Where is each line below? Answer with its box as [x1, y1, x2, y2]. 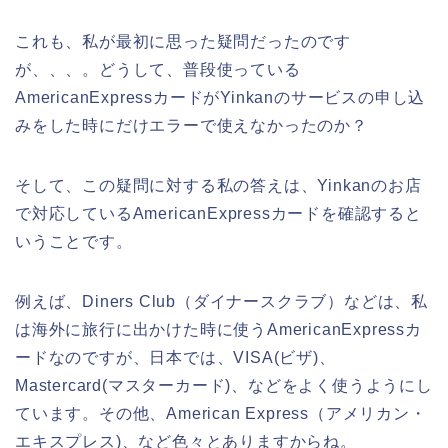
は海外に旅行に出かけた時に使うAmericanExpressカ [15, 320, 422, 338]
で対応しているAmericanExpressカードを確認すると [15, 204, 422, 222]
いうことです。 [15, 232, 133, 250]
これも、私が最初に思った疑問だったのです [15, 32, 351, 50]
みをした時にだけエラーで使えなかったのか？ [15, 116, 368, 134]
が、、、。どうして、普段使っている [15, 60, 301, 78]
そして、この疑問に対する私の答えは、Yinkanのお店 [15, 176, 422, 194]
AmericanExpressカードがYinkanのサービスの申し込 [15, 88, 426, 106]
